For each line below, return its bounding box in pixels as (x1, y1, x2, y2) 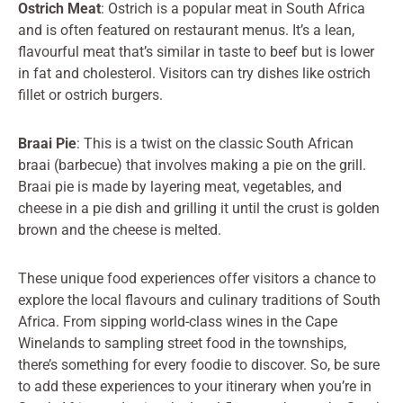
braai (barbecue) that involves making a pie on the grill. (18, 156, 366, 174)
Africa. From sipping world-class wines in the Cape (18, 312, 337, 330)
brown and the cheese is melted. (18, 220, 221, 238)
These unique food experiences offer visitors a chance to (18, 269, 376, 287)
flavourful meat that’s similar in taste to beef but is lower (18, 42, 374, 60)
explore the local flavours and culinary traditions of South (18, 291, 381, 309)
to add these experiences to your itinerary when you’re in (18, 377, 372, 395)
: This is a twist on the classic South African (76, 134, 354, 152)
